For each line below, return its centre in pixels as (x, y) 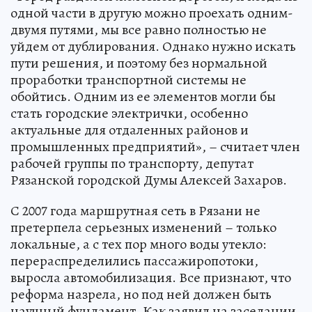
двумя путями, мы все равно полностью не (139, 30)
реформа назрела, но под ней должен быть (141, 295)
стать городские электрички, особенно (129, 114)
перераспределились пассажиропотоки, (134, 261)
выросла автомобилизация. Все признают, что (151, 278)
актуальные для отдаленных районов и (130, 130)
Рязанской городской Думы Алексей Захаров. (149, 180)
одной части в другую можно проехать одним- (152, 13)
